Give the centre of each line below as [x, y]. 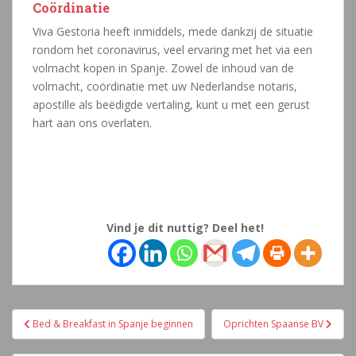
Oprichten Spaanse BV [275, 324]
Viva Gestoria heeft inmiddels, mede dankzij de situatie [173, 32]
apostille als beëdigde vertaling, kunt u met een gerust [171, 105]
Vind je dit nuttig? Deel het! [185, 228]
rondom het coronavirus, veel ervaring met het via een [172, 50]
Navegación [68, 319]
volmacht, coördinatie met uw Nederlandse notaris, [165, 87]
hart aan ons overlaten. [92, 123]
